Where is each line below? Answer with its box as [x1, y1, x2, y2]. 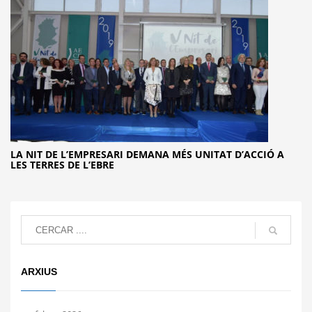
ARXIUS [21, 266, 57, 278]
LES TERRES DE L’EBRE [10, 158, 114, 172]
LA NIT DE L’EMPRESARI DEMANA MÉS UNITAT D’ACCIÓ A [10, 148, 284, 162]
